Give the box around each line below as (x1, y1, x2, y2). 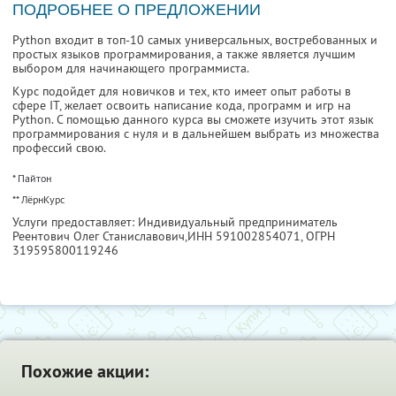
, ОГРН (301, 228, 335, 245)
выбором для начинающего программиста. (12, 60, 249, 77)
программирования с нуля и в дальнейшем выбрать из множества (12, 126, 379, 142)
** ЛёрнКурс (12, 193, 65, 207)
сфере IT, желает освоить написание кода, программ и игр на (12, 97, 351, 114)
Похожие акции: (21, 360, 148, 384)
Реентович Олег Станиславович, (12, 228, 187, 245)
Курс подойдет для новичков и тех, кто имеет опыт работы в (12, 83, 351, 100)
